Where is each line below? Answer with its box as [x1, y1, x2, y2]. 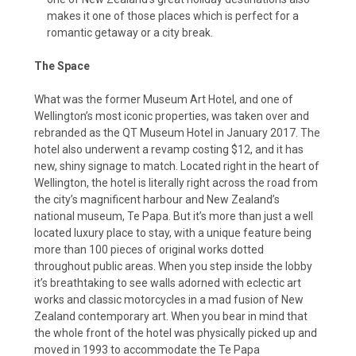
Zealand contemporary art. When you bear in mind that [34, 309, 308, 323]
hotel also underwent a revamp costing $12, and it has [34, 142, 304, 156]
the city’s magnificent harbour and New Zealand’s [34, 192, 280, 206]
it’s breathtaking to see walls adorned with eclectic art [34, 276, 301, 289]
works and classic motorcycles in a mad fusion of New [34, 292, 304, 306]
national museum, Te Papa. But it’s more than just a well [34, 209, 313, 222]
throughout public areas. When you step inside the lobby [34, 259, 312, 273]
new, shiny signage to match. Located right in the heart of [34, 159, 319, 172]
